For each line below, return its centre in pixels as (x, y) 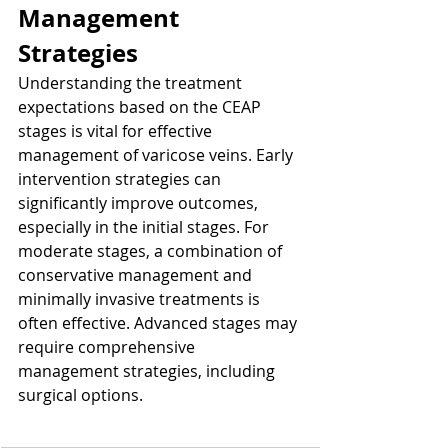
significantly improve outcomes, (140, 203)
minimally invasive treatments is (141, 299)
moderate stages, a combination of (152, 251)
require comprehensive (108, 347)
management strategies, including (148, 371)
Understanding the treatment (132, 83)
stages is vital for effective (117, 131)
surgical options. (80, 395)
